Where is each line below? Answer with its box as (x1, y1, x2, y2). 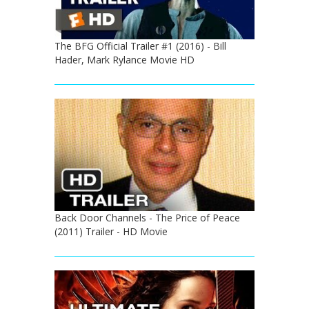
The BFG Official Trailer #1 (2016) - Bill (54, 39, 226, 53)
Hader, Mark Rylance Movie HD (54, 53, 195, 67)
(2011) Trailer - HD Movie (54, 225, 168, 239)
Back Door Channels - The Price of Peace (54, 211, 240, 225)
